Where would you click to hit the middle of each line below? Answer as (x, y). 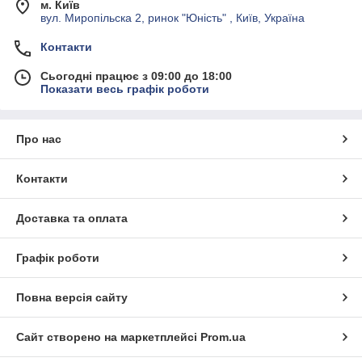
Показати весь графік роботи (125, 88)
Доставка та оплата (72, 218)
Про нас (39, 139)
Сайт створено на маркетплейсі (108, 337)
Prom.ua (223, 337)
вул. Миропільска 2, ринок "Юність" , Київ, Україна (173, 17)
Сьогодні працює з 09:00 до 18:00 (136, 76)
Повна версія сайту (72, 297)
